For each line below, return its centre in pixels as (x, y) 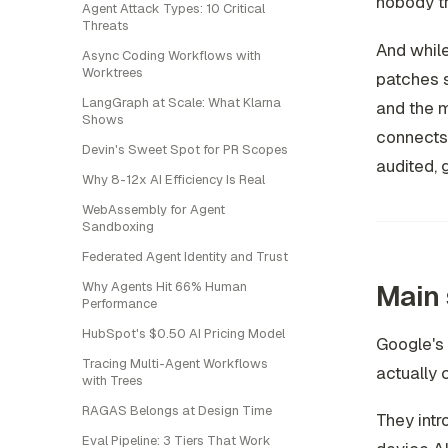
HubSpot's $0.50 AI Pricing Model (183, 333)
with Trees (112, 380)
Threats (105, 25)
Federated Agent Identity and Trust (185, 256)
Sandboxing (118, 226)
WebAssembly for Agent (153, 209)
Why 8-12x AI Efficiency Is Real (173, 179)
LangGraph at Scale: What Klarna (181, 102)
